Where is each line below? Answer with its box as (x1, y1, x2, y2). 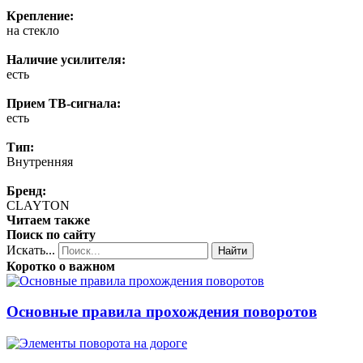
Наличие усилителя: (6, 52, 126, 66)
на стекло (6, 23, 59, 37)
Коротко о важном (6, 258, 115, 273)
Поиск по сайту (6, 227, 96, 241)
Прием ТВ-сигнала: (6, 96, 121, 110)
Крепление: (6, 8, 74, 23)
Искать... (6, 242, 55, 257)
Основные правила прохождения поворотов (6, 303, 317, 321)
